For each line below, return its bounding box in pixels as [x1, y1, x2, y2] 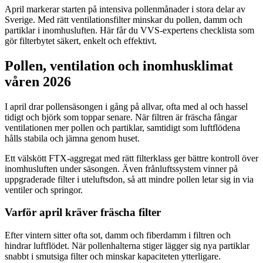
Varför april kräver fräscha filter [5, 206, 161, 219]
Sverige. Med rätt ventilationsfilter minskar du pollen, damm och [5, 14, 242, 25]
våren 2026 [5, 73, 71, 89]
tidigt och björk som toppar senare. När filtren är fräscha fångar [5, 112, 237, 122]
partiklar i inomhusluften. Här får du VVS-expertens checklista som [5, 25, 254, 35]
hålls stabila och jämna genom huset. [5, 133, 140, 143]
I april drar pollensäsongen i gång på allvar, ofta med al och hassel [5, 101, 248, 112]
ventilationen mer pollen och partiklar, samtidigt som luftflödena [5, 122, 240, 133]
